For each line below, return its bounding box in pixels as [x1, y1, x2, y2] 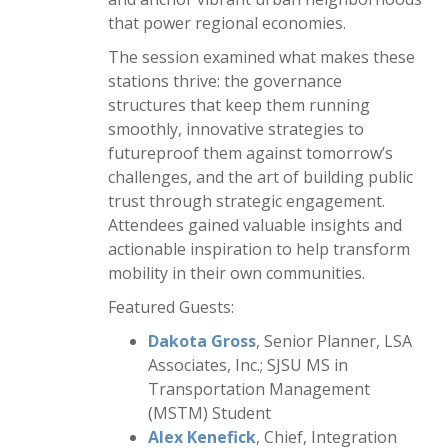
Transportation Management [148, 378, 370, 400]
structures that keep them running [108, 94, 370, 116]
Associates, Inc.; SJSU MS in [148, 354, 348, 376]
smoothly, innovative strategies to [108, 118, 364, 140]
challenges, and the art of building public [108, 166, 413, 188]
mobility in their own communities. [108, 262, 365, 284]
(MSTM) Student [148, 402, 271, 424]
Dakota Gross [148, 330, 256, 352]
